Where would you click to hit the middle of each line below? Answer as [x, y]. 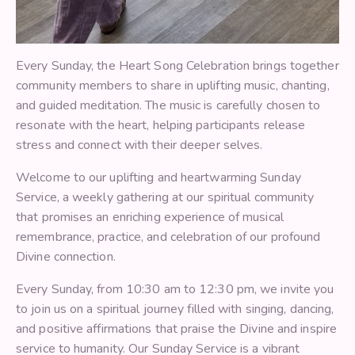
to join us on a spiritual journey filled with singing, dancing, [175, 309]
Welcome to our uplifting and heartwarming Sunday [158, 177]
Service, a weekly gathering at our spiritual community [165, 197]
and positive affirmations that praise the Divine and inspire [177, 328]
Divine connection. [66, 256]
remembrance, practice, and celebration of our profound [168, 237]
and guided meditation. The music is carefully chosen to [168, 105]
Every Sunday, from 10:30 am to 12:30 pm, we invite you [175, 289]
